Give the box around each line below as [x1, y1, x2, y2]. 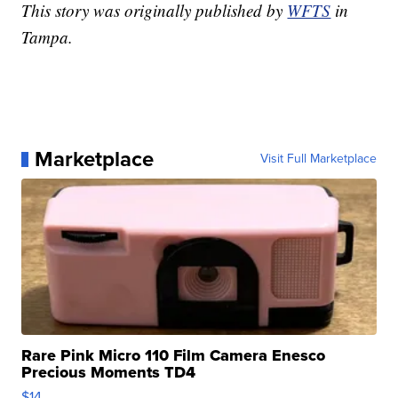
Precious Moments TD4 [21, 361, 196, 385]
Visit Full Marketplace [259, 149, 377, 169]
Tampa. [21, 26, 74, 49]
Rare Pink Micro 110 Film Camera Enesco [21, 344, 326, 368]
